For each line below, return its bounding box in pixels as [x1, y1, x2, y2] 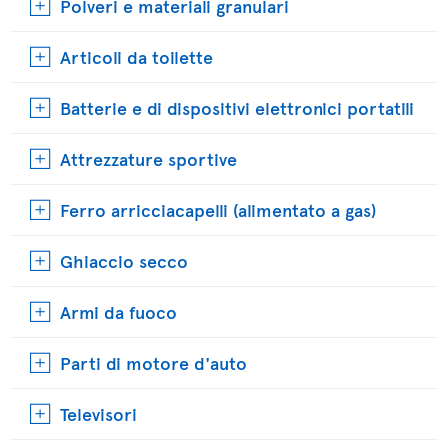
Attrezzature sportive [60, 146, 237, 171]
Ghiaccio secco [60, 248, 188, 273]
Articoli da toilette [60, 44, 213, 69]
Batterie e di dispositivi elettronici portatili [60, 95, 414, 120]
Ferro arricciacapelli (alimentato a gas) [60, 197, 376, 222]
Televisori [60, 401, 137, 426]
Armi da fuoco [60, 299, 177, 324]
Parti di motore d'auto [60, 350, 247, 375]
